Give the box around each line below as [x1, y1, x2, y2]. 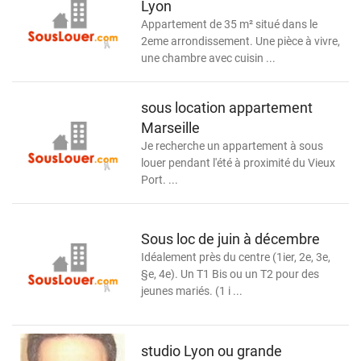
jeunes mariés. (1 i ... [141, 284, 243, 297]
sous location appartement [141, 98, 313, 116]
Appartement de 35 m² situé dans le [141, 17, 317, 31]
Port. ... [141, 172, 178, 186]
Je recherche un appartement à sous [141, 139, 323, 152]
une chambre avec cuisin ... [141, 51, 276, 64]
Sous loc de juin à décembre [141, 230, 320, 247]
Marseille [141, 118, 200, 136]
